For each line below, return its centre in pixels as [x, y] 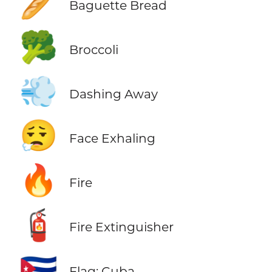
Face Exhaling [112, 138]
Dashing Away [113, 93]
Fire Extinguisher [121, 227]
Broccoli [93, 49]
